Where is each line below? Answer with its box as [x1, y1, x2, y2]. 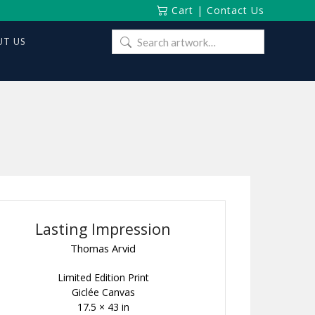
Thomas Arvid [70, 241, 136, 256]
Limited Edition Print [57, 271, 149, 285]
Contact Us [207, 4, 264, 17]
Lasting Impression [35, 219, 172, 239]
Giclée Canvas [71, 285, 135, 300]
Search [111, 32, 142, 44]
